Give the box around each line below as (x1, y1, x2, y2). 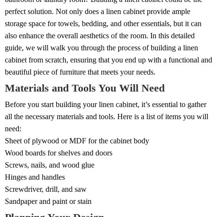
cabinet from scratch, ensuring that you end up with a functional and (5, 56, 212, 64)
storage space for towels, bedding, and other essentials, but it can (5, 19, 201, 28)
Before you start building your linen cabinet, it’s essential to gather (5, 100, 206, 108)
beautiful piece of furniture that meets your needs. (5, 68, 155, 76)
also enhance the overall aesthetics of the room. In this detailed (5, 31, 195, 40)
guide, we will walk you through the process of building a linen (5, 44, 198, 52)
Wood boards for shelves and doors (5, 149, 112, 157)
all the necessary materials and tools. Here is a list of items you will (5, 112, 208, 121)
